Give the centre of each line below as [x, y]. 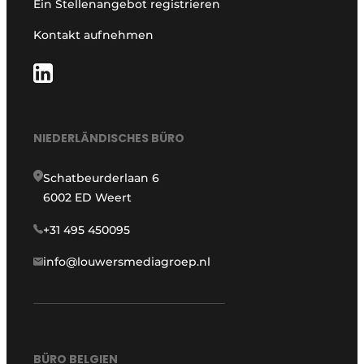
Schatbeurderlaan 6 [102, 178]
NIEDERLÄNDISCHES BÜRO [109, 138]
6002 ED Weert [88, 197]
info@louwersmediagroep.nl [127, 261]
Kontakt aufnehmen [94, 35]
